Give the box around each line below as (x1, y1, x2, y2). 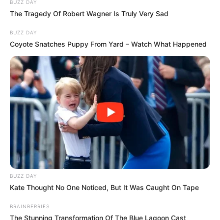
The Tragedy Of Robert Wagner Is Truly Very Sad (10, 9, 168, 18)
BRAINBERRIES (10, 203, 50, 209)
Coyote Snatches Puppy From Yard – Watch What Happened (10, 39, 207, 48)
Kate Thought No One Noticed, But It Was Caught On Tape (10, 183, 199, 192)
